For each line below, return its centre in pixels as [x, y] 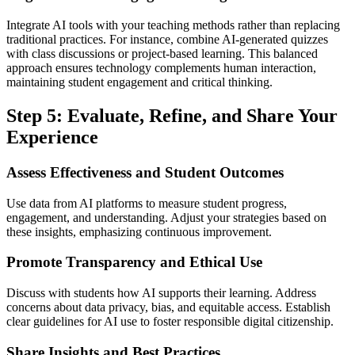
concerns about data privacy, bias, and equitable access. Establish [168, 307]
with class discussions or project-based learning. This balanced [162, 54]
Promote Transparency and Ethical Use [134, 262]
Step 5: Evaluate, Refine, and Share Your [172, 116]
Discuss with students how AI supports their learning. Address [161, 293]
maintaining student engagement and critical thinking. [139, 82]
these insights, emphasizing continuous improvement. [139, 231]
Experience [52, 137]
